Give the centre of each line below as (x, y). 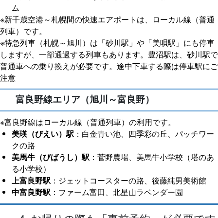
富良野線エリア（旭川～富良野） (85, 99)
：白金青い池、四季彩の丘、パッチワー (144, 133)
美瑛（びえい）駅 (43, 133)
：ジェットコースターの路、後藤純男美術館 (128, 180)
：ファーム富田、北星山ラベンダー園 (117, 192)
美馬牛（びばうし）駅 (51, 157)
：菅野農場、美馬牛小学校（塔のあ (152, 157)
